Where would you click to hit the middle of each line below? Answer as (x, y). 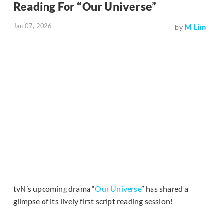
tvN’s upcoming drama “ (54, 189)
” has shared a (165, 189)
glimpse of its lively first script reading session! (93, 201)
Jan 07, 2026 (33, 26)
